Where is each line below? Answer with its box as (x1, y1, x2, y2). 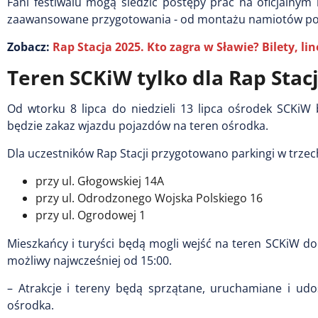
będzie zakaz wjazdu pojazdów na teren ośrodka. (7, 118, 268, 134)
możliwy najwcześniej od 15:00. (7, 253, 172, 269)
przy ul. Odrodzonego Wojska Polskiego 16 (35, 190, 263, 207)
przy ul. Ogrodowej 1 (35, 207, 146, 224)
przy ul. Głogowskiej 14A (35, 173, 164, 190)
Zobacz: (7, 39, 53, 55)
